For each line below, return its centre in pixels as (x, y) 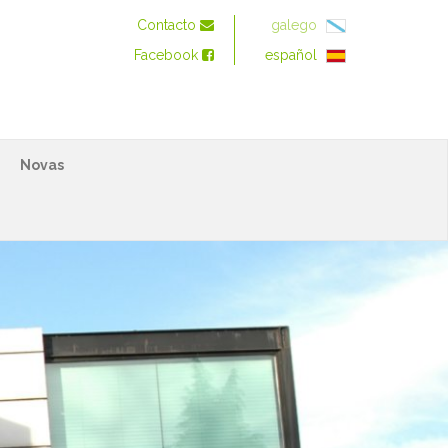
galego (296, 25)
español (293, 55)
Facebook (168, 55)
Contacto (168, 25)
